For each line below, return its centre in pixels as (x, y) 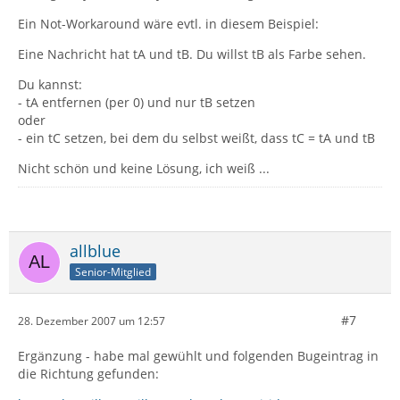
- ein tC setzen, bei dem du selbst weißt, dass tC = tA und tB (196, 138)
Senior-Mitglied (113, 271)
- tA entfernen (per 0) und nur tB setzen (137, 102)
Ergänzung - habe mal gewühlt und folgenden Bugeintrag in (198, 356)
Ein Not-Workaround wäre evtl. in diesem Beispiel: (168, 24)
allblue (95, 251)
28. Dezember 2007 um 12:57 (92, 321)
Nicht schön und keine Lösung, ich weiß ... (144, 168)
